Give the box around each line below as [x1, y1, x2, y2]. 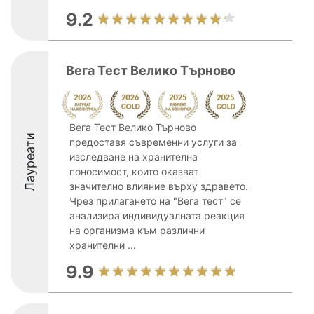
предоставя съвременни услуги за [69, 136, 237, 148]
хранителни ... [69, 239, 136, 251]
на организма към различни [69, 224, 205, 236]
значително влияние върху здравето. [69, 180, 248, 192]
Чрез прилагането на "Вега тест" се [69, 195, 241, 207]
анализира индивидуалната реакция [69, 210, 245, 221]
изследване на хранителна [69, 151, 198, 163]
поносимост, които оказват [69, 165, 198, 177]
